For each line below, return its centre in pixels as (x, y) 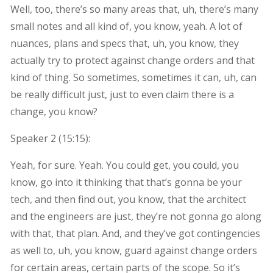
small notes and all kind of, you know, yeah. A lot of (126, 26)
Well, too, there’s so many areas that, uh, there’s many (134, 9)
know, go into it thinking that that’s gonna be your (126, 182)
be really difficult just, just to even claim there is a (122, 94)
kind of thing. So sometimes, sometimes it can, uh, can (133, 77)
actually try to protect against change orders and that (132, 60)
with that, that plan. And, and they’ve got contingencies (135, 233)
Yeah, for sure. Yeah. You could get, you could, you (124, 165)
